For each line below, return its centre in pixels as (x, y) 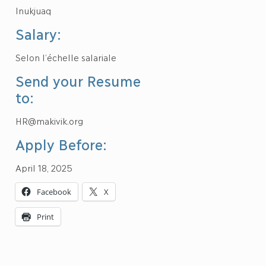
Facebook (54, 192)
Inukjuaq (34, 10)
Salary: (39, 34)
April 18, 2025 (44, 167)
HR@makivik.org (50, 121)
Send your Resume (78, 80)
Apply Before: (61, 144)
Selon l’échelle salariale (66, 57)
